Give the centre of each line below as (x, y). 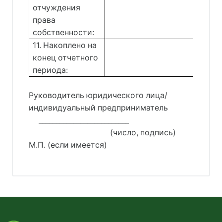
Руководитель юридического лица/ (99, 95)
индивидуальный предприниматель (98, 108)
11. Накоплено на (65, 45)
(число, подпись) (102, 132)
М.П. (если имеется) (68, 145)
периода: (51, 70)
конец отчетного (66, 57)
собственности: (64, 32)
